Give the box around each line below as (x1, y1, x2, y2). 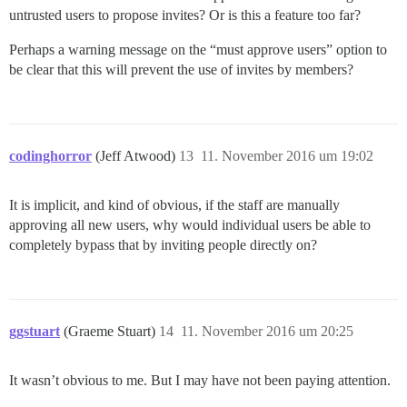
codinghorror (9, 148, 92, 164)
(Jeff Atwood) (95, 148, 179, 164)
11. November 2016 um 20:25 (181, 323, 353, 340)
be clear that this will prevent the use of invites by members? (9, 62, 353, 78)
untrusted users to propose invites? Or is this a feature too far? (9, 7, 361, 24)
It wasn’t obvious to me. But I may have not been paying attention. (9, 372, 391, 389)
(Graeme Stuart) (64, 323, 159, 340)
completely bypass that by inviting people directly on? (9, 237, 317, 253)
